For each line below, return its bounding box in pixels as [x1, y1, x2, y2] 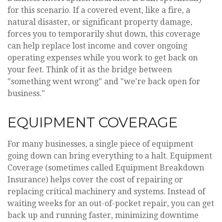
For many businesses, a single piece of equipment [7, 139, 193, 149]
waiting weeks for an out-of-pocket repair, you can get [7, 199, 214, 208]
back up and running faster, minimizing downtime [7, 211, 199, 220]
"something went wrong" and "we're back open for [7, 77, 200, 86]
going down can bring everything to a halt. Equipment [7, 151, 212, 161]
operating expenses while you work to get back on [7, 53, 198, 62]
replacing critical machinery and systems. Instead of [7, 187, 205, 196]
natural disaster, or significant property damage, [7, 17, 192, 27]
